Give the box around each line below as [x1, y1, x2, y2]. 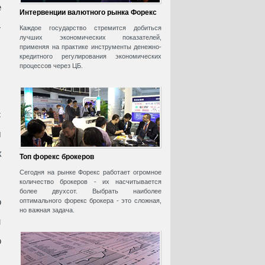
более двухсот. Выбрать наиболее [20, 188, 161, 195]
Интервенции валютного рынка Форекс [20, 8, 157, 17]
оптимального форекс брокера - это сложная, [20, 197, 161, 205]
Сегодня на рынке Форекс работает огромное [20, 169, 161, 176]
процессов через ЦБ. [20, 62, 83, 70]
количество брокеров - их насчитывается [20, 178, 161, 186]
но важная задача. [20, 206, 75, 214]
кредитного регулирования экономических [20, 53, 161, 60]
